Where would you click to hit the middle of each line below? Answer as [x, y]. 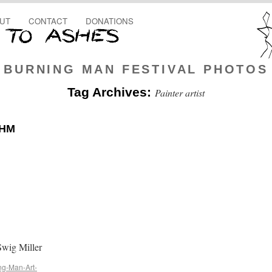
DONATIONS [110, 21]
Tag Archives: [111, 92]
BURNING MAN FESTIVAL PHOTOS [136, 69]
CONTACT [48, 21]
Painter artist [180, 93]
